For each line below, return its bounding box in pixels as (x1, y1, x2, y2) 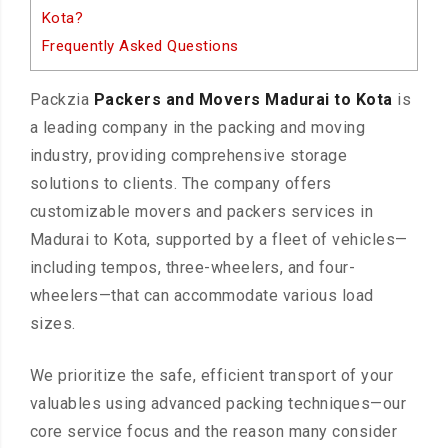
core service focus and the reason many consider (29, 422, 398, 442)
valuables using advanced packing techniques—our (29, 394, 407, 414)
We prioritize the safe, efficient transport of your (29, 366, 394, 386)
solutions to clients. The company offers (29, 174, 332, 194)
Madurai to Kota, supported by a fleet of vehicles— (29, 230, 408, 250)
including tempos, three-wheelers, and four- (29, 258, 356, 278)
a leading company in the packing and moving (29, 118, 366, 138)
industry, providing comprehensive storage (29, 146, 348, 166)
